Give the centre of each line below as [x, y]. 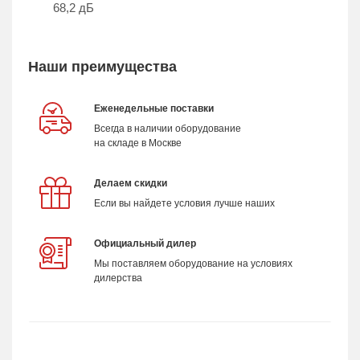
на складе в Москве [138, 143]
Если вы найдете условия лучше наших [184, 204]
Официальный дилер [145, 244]
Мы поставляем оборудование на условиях [193, 264]
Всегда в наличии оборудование [168, 129]
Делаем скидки [131, 184]
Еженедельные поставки [154, 109]
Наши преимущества [102, 67]
